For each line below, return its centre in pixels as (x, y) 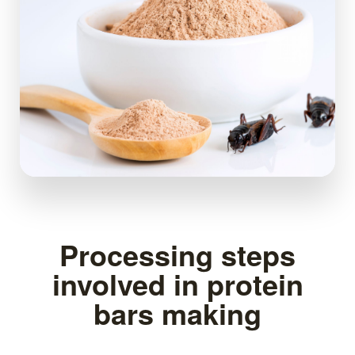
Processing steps (177, 254)
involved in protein (177, 283)
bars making (177, 313)
